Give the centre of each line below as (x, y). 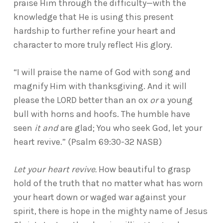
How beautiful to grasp (143, 169)
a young (175, 100)
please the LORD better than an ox (81, 100)
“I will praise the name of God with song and (102, 72)
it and (46, 128)
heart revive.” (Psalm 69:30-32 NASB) (87, 142)
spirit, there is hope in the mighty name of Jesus (110, 211)
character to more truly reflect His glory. (93, 45)
